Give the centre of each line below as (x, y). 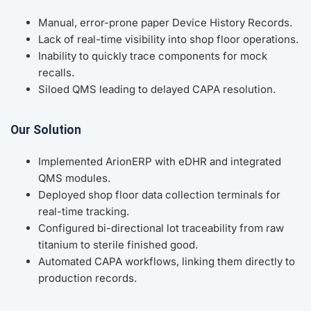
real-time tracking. (84, 212)
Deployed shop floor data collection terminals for (159, 195)
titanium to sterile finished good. (118, 245)
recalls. (56, 72)
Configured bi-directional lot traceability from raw (161, 228)
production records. (87, 278)
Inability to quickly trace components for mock (153, 56)
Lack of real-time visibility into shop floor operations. (168, 39)
